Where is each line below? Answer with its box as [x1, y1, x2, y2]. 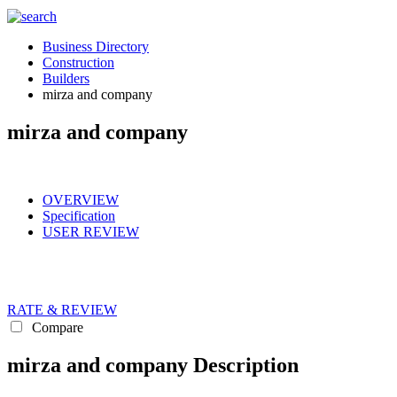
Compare [28, 319, 83, 335]
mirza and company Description [7, 353, 299, 377]
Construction [43, 55, 114, 70]
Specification [43, 207, 115, 223]
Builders [43, 71, 90, 86]
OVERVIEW [43, 191, 119, 207]
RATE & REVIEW [7, 301, 117, 317]
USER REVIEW [43, 223, 139, 239]
